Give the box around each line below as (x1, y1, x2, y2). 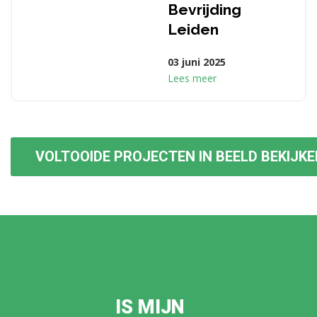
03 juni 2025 (168, 55, 226, 69)
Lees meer (168, 71, 217, 85)
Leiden (168, 21, 219, 38)
